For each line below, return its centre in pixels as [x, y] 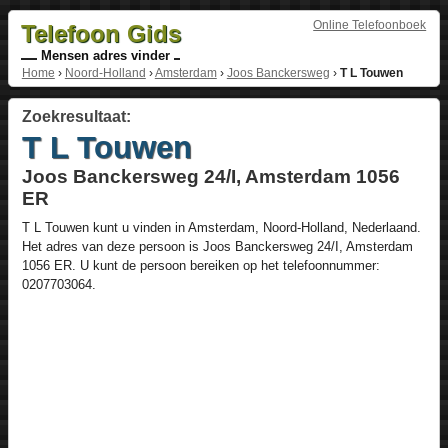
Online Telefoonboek [370, 24]
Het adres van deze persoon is [112, 246]
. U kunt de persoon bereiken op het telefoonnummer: [225, 265]
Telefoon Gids [100, 33]
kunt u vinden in [138, 227]
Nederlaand [384, 227]
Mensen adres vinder [105, 55]
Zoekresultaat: [76, 117]
